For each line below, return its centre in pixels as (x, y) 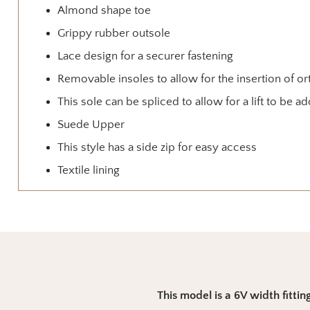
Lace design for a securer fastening (145, 56)
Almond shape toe (104, 10)
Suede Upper (91, 124)
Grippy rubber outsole (113, 33)
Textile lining (88, 170)
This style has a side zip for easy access (157, 147)
